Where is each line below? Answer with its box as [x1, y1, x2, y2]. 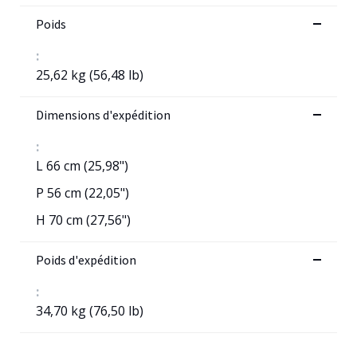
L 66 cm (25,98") [36, 156, 128, 175]
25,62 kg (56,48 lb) [36, 65, 143, 84]
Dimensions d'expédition [36, 106, 171, 123]
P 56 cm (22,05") [36, 183, 129, 202]
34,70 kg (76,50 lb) [36, 301, 143, 320]
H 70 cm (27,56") [36, 210, 131, 229]
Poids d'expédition [36, 251, 136, 268]
